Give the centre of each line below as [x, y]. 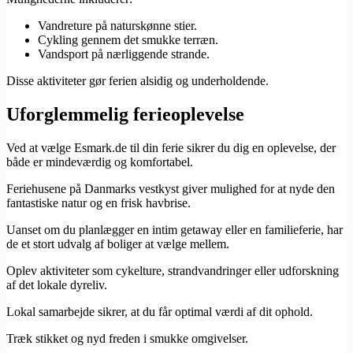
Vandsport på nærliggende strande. [124, 54]
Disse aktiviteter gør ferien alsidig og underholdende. [137, 80]
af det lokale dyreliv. [57, 284]
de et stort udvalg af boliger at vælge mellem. [118, 243]
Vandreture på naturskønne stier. [117, 25]
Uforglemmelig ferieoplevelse [125, 114]
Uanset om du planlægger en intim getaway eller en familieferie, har [175, 229]
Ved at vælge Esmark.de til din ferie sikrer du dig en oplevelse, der [171, 147]
